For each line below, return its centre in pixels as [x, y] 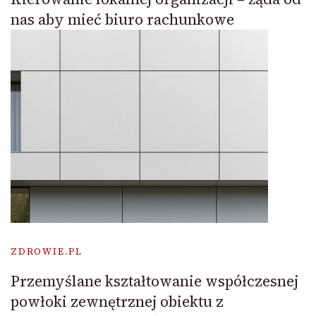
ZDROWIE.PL [47, 251]
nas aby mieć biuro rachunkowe [122, 19]
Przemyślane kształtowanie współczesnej [154, 281]
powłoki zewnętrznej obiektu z [117, 301]
